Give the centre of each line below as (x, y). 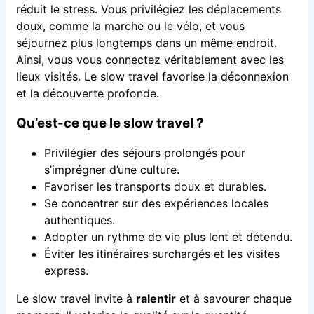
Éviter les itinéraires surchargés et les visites (162, 254)
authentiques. (79, 220)
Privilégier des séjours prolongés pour (144, 153)
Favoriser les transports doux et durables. (155, 187)
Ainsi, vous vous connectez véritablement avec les (150, 60)
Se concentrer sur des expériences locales (156, 204)
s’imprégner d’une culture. (111, 170)
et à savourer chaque (233, 299)
